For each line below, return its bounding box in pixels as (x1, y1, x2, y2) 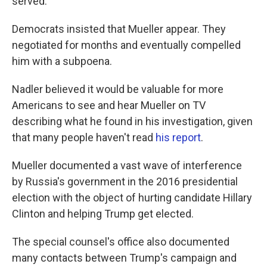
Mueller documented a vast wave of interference (12, 159, 242, 172)
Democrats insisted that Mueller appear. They (12, 23, 226, 36)
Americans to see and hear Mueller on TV (12, 99, 206, 112)
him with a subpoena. (12, 55, 112, 68)
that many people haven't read (12, 131, 156, 144)
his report (156, 131, 201, 144)
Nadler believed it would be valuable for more (12, 83, 223, 96)
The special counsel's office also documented (12, 235, 229, 249)
